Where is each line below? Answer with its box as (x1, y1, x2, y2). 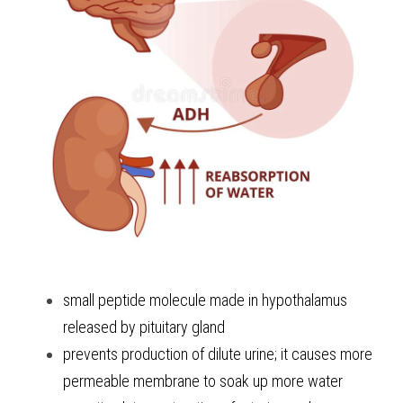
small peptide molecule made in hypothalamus (63, 290, 347, 309)
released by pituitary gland (63, 317, 228, 336)
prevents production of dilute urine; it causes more (63, 344, 372, 363)
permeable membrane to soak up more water (63, 371, 343, 390)
